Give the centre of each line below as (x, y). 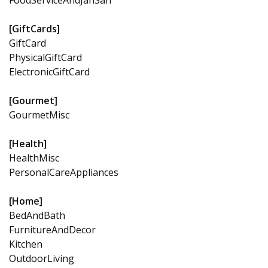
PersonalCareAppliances (64, 172)
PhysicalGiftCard (45, 57)
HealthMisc (34, 158)
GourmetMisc (39, 115)
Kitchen (26, 244)
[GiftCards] (34, 28)
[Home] (26, 201)
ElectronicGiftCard (49, 71)
